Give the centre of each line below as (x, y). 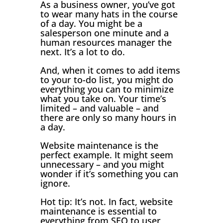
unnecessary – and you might (102, 164)
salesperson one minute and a (104, 33)
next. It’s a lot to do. (82, 52)
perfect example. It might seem (107, 155)
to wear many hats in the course (109, 14)
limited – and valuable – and (99, 108)
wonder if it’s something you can (109, 173)
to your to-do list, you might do (107, 79)
